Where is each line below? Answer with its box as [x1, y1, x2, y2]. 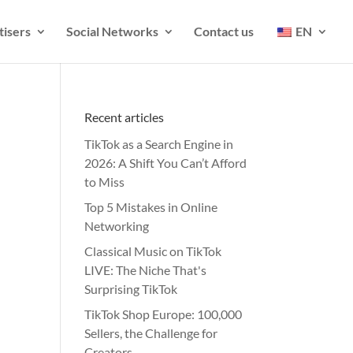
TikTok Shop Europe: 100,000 [84, 307, 243, 321]
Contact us [194, 24, 254, 39]
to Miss [84, 174, 125, 189]
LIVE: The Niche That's [84, 262, 207, 277]
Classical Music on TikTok [84, 243, 222, 258]
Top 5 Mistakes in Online [84, 199, 218, 214]
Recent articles [84, 110, 165, 124]
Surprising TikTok [84, 281, 178, 296]
